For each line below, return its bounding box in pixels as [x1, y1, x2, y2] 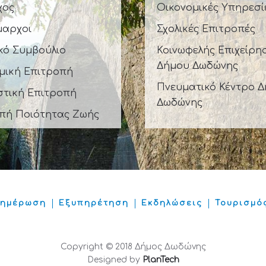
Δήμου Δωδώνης [157, 61, 238, 71]
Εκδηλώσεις [141, 199, 202, 208]
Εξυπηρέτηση [59, 199, 129, 208]
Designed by [87, 255, 142, 264]
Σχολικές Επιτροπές [157, 24, 255, 34]
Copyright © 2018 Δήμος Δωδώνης [60, 242, 206, 251]
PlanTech [142, 255, 179, 264]
